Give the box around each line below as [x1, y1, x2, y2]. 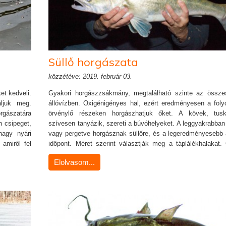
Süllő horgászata [48, 55, 139, 69]
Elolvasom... [54, 158, 95, 166]
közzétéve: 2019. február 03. [48, 73, 133, 80]
